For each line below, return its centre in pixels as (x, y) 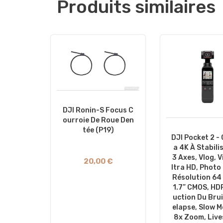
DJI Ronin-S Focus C (98, 110)
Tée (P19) (98, 130)
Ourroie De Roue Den (98, 120)
